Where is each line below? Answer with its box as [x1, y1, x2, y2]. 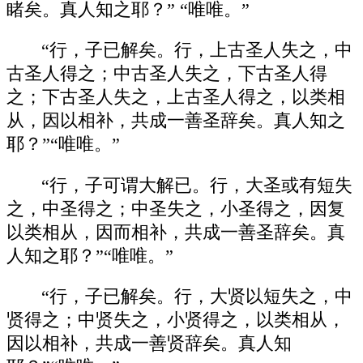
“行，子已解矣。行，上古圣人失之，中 [41, 41, 353, 61]
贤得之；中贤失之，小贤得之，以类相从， [6, 310, 345, 331]
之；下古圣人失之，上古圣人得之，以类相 [6, 88, 345, 108]
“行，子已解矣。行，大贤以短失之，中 [41, 287, 353, 307]
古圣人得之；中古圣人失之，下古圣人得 [6, 64, 327, 84]
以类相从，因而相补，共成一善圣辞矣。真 [6, 222, 345, 242]
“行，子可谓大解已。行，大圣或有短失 [41, 175, 353, 195]
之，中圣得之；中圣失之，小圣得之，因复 [6, 199, 345, 219]
